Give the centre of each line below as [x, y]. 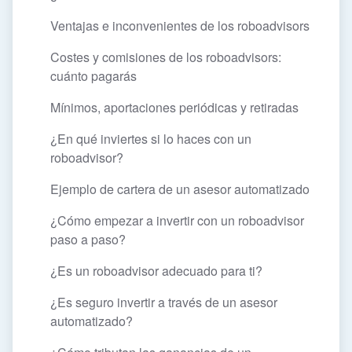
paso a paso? [88, 240]
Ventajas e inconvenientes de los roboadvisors [180, 26]
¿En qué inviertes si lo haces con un [151, 139]
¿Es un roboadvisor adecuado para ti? [156, 271]
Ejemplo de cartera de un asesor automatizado [180, 189]
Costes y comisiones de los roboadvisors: [166, 57]
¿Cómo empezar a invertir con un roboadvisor [177, 221]
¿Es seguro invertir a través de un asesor [164, 302]
